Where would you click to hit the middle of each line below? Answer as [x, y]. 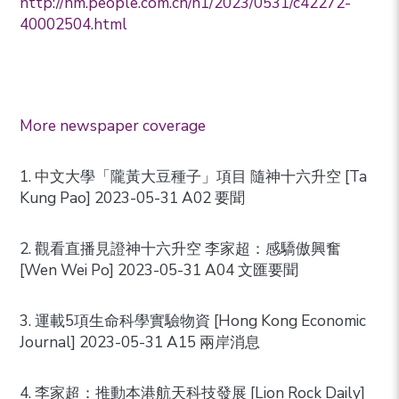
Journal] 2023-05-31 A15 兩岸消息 [140, 343]
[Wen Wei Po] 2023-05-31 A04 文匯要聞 [159, 271]
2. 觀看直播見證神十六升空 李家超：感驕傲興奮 [181, 249]
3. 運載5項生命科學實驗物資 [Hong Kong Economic [193, 322]
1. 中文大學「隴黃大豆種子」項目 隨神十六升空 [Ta [194, 177]
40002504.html [74, 25]
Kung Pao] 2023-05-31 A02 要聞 [133, 199]
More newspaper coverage [113, 126]
